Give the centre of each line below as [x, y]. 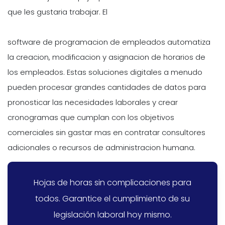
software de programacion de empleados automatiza [109, 42]
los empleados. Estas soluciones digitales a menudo [105, 72]
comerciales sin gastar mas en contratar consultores [106, 133]
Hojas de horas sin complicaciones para [113, 182]
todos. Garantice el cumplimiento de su [113, 198]
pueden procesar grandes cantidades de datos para [107, 87]
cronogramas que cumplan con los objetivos [91, 118]
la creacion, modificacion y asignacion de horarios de [106, 57]
